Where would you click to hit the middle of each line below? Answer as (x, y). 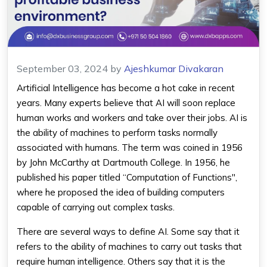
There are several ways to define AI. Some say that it (128, 232)
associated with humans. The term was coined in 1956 (130, 148)
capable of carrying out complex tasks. (96, 207)
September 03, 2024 (62, 69)
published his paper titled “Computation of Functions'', (127, 177)
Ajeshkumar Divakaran (174, 69)
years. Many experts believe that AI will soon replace (126, 103)
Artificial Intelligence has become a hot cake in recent (126, 88)
